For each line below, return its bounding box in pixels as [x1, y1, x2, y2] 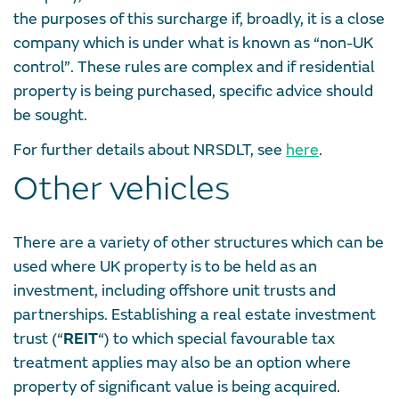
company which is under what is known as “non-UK [13, 33, 373, 54]
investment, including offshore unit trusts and [13, 280, 336, 301]
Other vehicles [13, 168, 230, 211]
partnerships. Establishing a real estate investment [13, 304, 376, 325]
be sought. [13, 105, 87, 126]
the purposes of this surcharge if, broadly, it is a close [13, 9, 385, 30]
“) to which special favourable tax [98, 328, 335, 349]
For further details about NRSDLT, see [13, 140, 286, 161]
